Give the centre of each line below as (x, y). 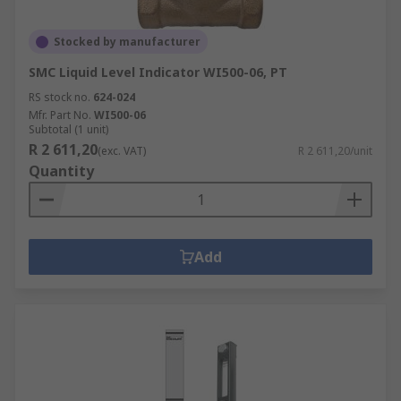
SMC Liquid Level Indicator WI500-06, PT (158, 72)
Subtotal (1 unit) (68, 129)
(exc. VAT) (122, 151)
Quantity (61, 171)
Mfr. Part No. (60, 115)
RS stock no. (60, 97)
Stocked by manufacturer (127, 42)
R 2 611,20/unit (335, 151)
